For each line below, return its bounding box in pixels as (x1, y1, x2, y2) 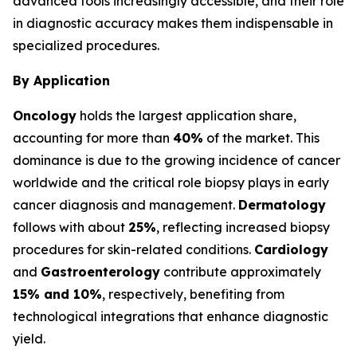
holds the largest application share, (76, 108, 296, 124)
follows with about (13, 219, 128, 235)
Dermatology (238, 197, 326, 213)
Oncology (13, 108, 76, 124)
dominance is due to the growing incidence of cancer (13, 152, 340, 168)
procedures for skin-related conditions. (13, 241, 254, 257)
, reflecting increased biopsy (156, 219, 330, 235)
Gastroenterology (41, 264, 160, 280)
